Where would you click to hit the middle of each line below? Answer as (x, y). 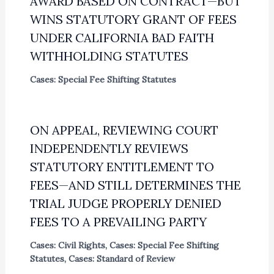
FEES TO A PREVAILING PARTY (118, 221)
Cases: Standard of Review (121, 258)
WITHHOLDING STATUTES (109, 56)
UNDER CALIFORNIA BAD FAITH (122, 37)
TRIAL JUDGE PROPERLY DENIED (125, 203)
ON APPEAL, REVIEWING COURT (124, 130)
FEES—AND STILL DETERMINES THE (135, 185)
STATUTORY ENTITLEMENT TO (122, 166)
